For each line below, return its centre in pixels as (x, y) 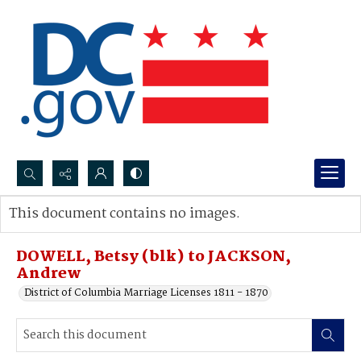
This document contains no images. (124, 214)
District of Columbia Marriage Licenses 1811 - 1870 (146, 293)
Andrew (49, 274)
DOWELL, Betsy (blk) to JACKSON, (154, 257)
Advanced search (66, 230)
